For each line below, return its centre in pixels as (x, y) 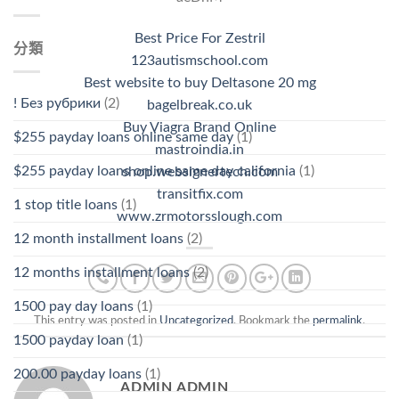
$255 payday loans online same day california (155, 171)
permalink (338, 320)
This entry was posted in (97, 320)
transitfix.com (199, 195)
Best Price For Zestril (199, 39)
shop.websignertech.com (199, 172)
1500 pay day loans (73, 306)
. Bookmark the (273, 320)
